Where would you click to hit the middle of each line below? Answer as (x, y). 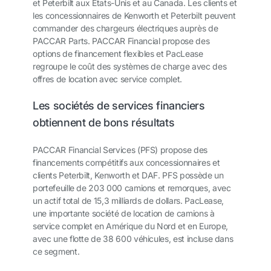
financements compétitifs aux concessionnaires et (126, 163)
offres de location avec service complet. (109, 79)
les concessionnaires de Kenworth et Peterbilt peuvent (134, 16)
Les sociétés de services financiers (119, 106)
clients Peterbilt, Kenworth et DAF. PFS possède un (128, 175)
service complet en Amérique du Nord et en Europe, (130, 226)
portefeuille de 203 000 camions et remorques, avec (132, 188)
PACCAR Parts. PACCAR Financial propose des (121, 41)
